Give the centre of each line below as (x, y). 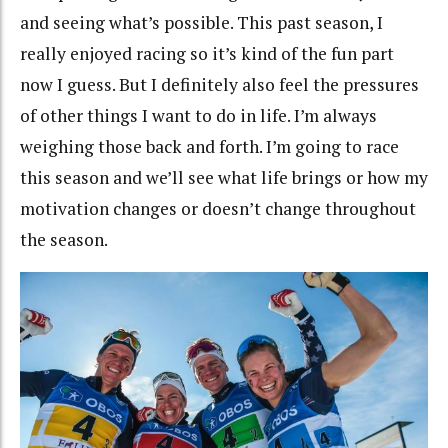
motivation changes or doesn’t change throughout (218, 208)
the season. (64, 239)
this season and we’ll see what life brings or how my (224, 177)
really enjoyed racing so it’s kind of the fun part (207, 53)
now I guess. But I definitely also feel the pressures (219, 84)
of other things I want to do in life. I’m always (198, 115)
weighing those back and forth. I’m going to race (209, 146)
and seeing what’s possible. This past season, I (201, 22)
